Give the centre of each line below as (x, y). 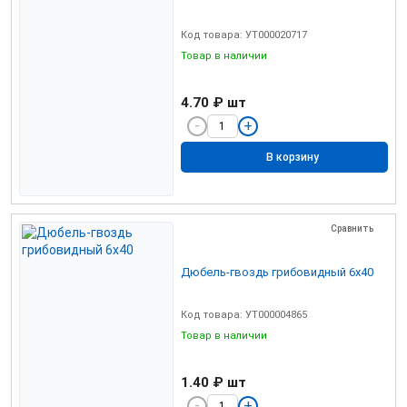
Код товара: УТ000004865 (244, 314)
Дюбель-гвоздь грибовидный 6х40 (277, 272)
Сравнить (352, 228)
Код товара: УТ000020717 (244, 35)
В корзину (293, 158)
